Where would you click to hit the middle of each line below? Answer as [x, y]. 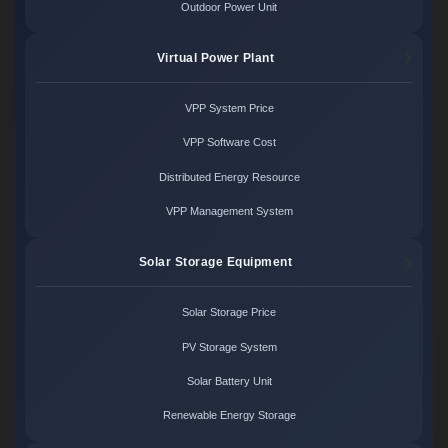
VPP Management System [229, 210]
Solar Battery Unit [229, 380]
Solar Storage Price [229, 312]
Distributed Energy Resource [229, 176]
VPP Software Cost [229, 142]
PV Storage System [229, 346]
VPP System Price [229, 108]
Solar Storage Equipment [215, 262]
